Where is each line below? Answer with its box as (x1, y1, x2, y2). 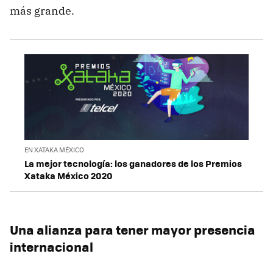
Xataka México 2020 (24, 168, 113, 182)
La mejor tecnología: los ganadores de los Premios (24, 156, 242, 170)
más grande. (10, 3, 74, 18)
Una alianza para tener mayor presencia (10, 219, 255, 239)
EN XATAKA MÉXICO (24, 144, 84, 154)
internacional (10, 236, 93, 256)
